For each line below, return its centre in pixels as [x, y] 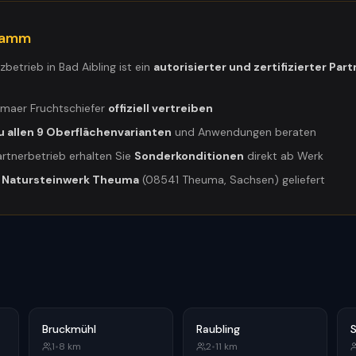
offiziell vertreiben [161, 108]
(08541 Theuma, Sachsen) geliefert [232, 180]
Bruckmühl [69, 329]
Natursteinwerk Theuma [70, 180]
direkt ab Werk [284, 156]
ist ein [135, 67]
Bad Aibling [87, 67]
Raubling [218, 329]
